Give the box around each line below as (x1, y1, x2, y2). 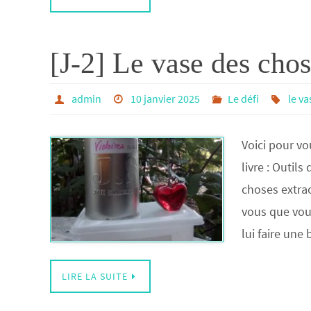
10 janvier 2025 (131, 92, 201, 106)
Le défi (228, 92, 260, 106)
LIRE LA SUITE (62, 270, 128, 283)
